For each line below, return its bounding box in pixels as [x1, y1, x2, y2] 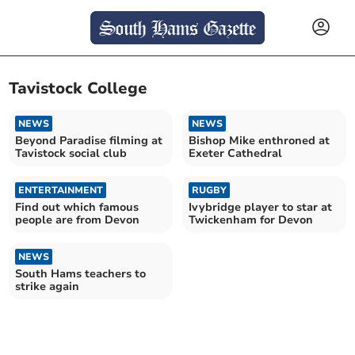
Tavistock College [9, 78, 148, 100]
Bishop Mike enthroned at [189, 132, 330, 148]
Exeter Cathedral [189, 145, 282, 161]
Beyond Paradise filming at [15, 132, 163, 148]
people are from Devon [15, 212, 140, 227]
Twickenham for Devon [189, 212, 313, 227]
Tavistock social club [15, 145, 128, 161]
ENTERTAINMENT [18, 183, 104, 197]
